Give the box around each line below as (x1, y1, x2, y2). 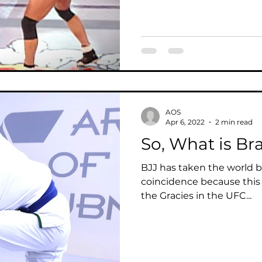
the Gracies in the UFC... (141, 190, 251, 201)
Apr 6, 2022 (166, 118, 205, 126)
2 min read (215, 118, 253, 126)
